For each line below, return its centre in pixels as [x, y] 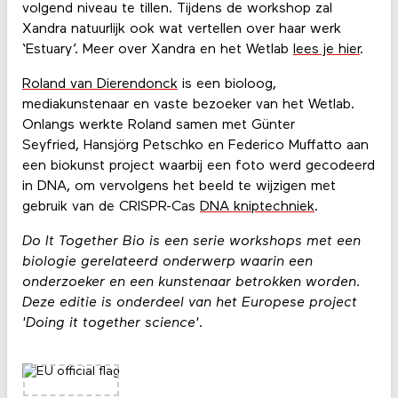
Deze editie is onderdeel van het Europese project [189, 303]
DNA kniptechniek [257, 207]
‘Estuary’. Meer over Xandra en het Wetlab [157, 50]
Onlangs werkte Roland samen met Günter [158, 126]
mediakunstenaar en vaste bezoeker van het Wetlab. [188, 105]
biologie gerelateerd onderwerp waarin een [167, 263]
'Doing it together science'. [112, 324]
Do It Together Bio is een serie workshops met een [191, 242]
